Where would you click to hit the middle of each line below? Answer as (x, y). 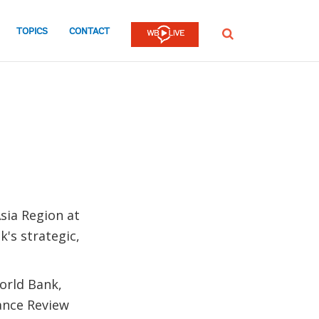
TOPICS (32, 31)
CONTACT (89, 31)
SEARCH (237, 33)
